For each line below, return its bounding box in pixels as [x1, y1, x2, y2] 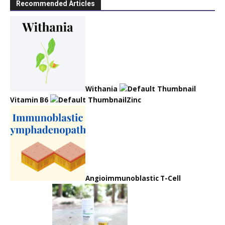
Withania [85, 84, 118, 94]
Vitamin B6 [10, 95, 48, 105]
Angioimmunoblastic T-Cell [85, 174, 181, 183]
